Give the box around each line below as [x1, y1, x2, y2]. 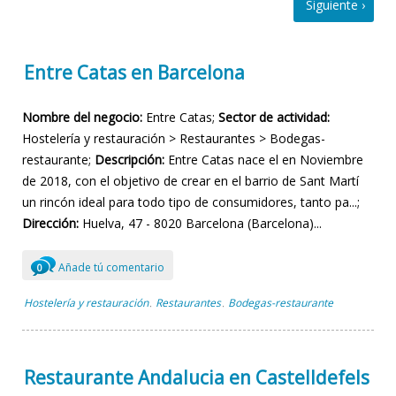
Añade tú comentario [56, 259, 164, 275]
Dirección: [22, 214, 79, 232]
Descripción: [95, 150, 164, 168]
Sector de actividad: [218, 108, 330, 126]
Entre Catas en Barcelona [24, 60, 245, 85]
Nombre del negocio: [22, 108, 142, 126]
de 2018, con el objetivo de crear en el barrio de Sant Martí [22, 171, 359, 189]
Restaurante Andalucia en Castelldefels [24, 365, 369, 391]
